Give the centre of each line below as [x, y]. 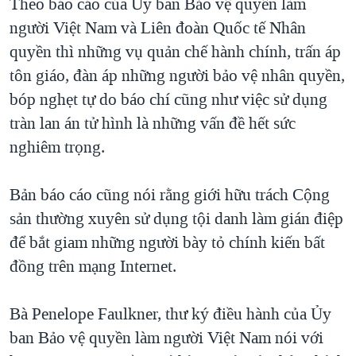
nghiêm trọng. [57, 147]
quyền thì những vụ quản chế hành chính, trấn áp [175, 51]
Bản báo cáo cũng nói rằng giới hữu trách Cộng [170, 194]
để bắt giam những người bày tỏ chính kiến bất [167, 242]
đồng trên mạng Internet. [93, 266]
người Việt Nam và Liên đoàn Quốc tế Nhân [158, 27]
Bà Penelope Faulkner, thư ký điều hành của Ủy [170, 313]
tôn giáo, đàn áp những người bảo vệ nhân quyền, [177, 75]
